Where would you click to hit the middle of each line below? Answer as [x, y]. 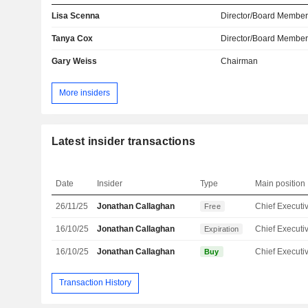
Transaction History [95, 283]
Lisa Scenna [75, 16]
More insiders [84, 92]
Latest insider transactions [123, 141]
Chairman [240, 62]
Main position [280, 183]
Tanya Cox [72, 39]
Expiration [222, 229]
